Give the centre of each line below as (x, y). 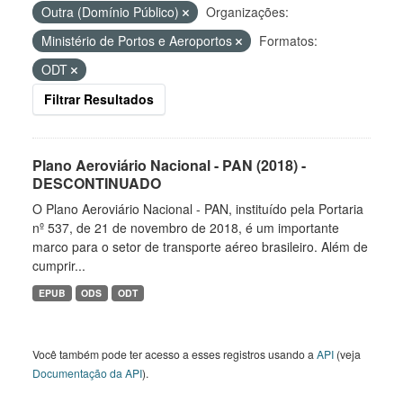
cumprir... (59, 265)
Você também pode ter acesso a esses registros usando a (175, 354)
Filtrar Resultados (99, 99)
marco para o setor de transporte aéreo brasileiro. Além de (200, 246)
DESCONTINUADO (97, 183)
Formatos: (288, 40)
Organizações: (247, 12)
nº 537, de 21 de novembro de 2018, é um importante (186, 228)
